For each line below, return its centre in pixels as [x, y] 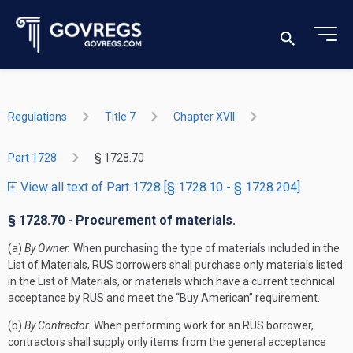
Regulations [37, 117]
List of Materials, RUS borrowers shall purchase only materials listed [175, 265]
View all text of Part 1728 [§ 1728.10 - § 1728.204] [159, 187]
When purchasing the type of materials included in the [205, 248]
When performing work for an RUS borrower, [203, 325]
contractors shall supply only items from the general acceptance [167, 342]
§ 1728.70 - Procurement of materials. [122, 220]
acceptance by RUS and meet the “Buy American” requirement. [164, 298]
